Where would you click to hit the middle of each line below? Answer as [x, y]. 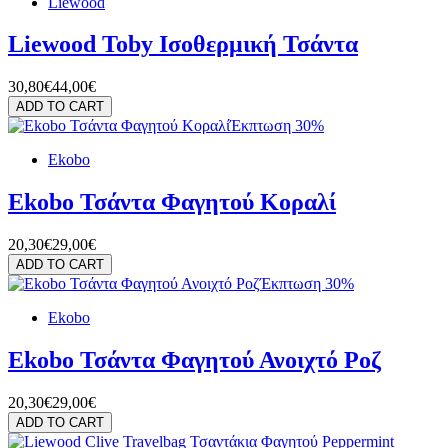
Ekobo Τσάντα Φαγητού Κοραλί [172, 202]
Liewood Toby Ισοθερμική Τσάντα [183, 44]
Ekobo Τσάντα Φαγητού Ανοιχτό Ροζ [194, 360]
